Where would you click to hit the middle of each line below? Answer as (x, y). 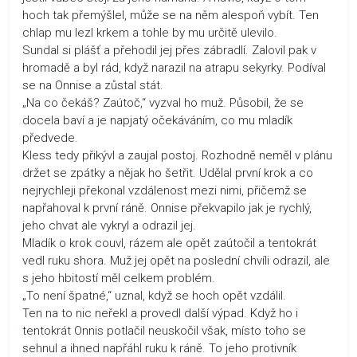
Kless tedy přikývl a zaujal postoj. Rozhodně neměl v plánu (177, 155)
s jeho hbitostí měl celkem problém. (119, 278)
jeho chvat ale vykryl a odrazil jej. (109, 225)
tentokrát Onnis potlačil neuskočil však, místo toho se (164, 330)
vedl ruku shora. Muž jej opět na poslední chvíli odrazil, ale (176, 260)
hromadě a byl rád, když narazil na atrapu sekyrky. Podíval (174, 67)
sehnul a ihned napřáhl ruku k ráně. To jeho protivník (159, 348)
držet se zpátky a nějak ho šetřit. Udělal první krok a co (168, 173)
